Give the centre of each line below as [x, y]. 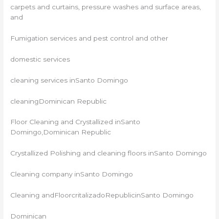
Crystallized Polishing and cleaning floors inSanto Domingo [109, 153]
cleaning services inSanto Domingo [69, 80]
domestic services [40, 59]
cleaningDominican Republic [59, 101]
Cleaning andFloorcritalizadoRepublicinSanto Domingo [102, 195]
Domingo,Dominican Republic [61, 132]
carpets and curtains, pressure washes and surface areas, [106, 7]
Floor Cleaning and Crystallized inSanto [76, 122]
